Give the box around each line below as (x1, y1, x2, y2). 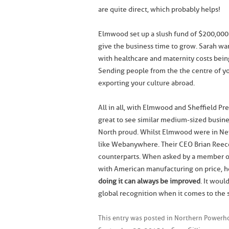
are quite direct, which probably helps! (98, 5, 220, 14)
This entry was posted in (98, 214, 174, 222)
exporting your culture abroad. (98, 79, 195, 87)
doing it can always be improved (98, 177, 200, 186)
